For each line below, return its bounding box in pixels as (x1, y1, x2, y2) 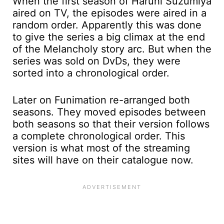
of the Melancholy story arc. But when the (12, 43, 211, 55)
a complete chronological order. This (12, 130, 185, 142)
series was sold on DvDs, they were (12, 55, 180, 67)
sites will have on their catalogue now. (12, 154, 193, 166)
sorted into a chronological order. (12, 67, 169, 79)
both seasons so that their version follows (12, 118, 209, 130)
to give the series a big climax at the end (12, 31, 205, 43)
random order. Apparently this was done (12, 19, 201, 31)
